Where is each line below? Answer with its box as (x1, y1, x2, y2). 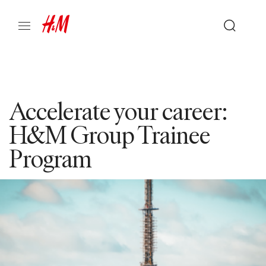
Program (9, 142, 91, 174)
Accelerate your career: (9, 94, 246, 126)
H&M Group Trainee (9, 118, 210, 150)
